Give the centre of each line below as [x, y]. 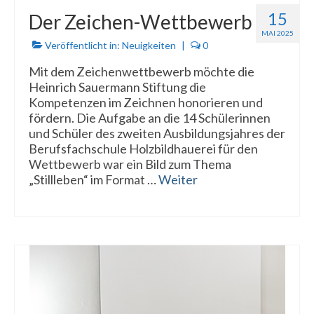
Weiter [178, 179]
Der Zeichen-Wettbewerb [141, 21]
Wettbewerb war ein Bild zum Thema [130, 164]
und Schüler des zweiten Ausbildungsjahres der [157, 133]
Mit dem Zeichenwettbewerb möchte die [142, 71]
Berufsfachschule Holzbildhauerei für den [143, 148]
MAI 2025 [278, 33]
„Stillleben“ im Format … [94, 179]
